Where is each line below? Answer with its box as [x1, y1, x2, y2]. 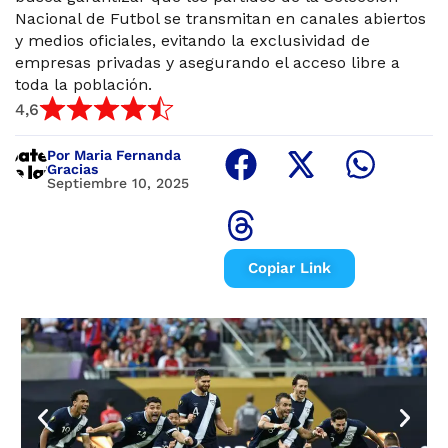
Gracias [47, 161, 98, 177]
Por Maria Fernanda [47, 147, 181, 163]
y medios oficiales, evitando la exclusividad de [15, 31, 370, 50]
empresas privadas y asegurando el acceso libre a [15, 53, 400, 72]
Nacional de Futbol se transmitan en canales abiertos [15, 9, 426, 28]
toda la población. [15, 75, 152, 94]
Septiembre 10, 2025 [47, 175, 189, 191]
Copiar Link [248, 258, 331, 277]
